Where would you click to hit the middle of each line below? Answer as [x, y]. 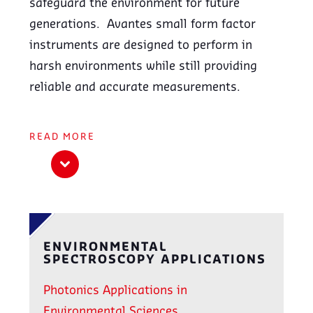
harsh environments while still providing [144, 67]
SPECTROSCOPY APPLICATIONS [155, 260]
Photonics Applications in [116, 291]
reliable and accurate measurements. [135, 88]
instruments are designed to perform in [141, 46]
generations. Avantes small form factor [143, 25]
